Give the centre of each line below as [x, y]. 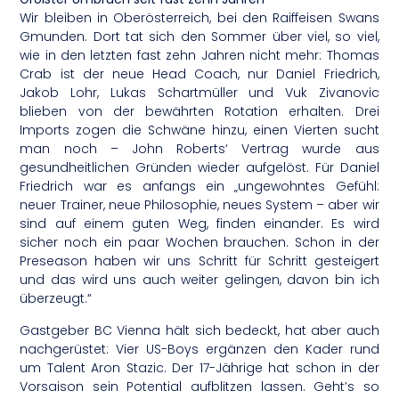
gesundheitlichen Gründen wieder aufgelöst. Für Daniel [199, 168]
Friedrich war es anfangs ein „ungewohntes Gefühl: [199, 187]
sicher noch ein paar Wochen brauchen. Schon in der [199, 243]
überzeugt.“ [56, 299]
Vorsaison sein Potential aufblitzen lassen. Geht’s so [199, 386]
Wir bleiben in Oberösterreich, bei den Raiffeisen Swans [199, 18]
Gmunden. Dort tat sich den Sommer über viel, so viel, [199, 37]
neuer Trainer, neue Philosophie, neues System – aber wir [199, 205]
